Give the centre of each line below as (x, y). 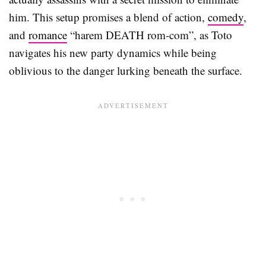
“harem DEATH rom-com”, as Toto (150, 35)
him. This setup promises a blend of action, (108, 17)
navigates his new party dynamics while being (113, 53)
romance (48, 35)
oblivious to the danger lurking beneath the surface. (126, 71)
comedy (226, 17)
